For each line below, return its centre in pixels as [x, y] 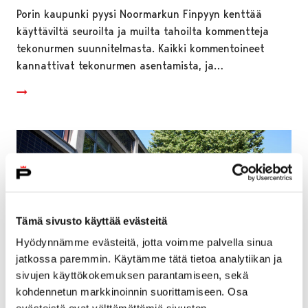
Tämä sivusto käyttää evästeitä [92, 221]
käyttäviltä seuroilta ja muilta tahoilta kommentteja [143, 31]
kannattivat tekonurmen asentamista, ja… [120, 65]
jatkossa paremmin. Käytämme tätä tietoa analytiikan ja [149, 258]
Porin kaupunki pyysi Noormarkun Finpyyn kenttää [139, 14]
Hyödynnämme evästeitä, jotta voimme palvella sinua [144, 242]
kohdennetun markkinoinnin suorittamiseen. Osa [132, 291]
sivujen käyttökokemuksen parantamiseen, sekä [132, 275]
